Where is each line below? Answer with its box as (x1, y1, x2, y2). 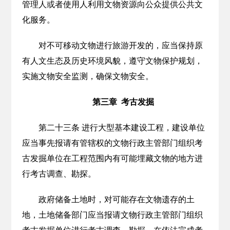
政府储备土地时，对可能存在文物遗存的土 (38, 195, 195, 204)
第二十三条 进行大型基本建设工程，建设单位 (38, 123, 205, 132)
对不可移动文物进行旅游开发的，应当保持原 (38, 41, 203, 50)
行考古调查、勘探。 (22, 169, 96, 178)
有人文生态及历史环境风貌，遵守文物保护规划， (22, 56, 203, 65)
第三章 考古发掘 (92, 98, 154, 106)
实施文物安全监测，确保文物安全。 (22, 72, 154, 81)
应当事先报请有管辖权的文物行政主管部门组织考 (22, 139, 203, 147)
